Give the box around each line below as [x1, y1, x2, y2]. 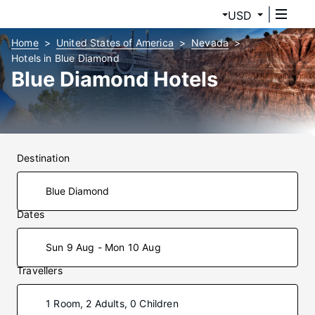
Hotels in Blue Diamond [11, 52, 120, 64]
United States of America [56, 37, 174, 49]
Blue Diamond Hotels [11, 67, 218, 91]
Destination [17, 152, 70, 164]
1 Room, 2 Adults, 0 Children [46, 297, 179, 309]
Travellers [17, 264, 63, 276]
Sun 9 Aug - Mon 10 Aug [46, 241, 161, 253]
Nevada [191, 37, 229, 49]
